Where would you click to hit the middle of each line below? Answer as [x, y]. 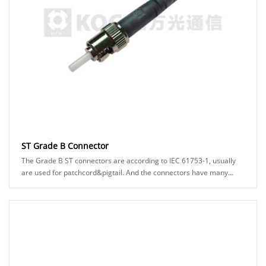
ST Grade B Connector [65, 145]
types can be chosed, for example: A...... [86, 184]
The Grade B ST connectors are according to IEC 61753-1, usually [129, 160]
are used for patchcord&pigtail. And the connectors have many [125, 172]
